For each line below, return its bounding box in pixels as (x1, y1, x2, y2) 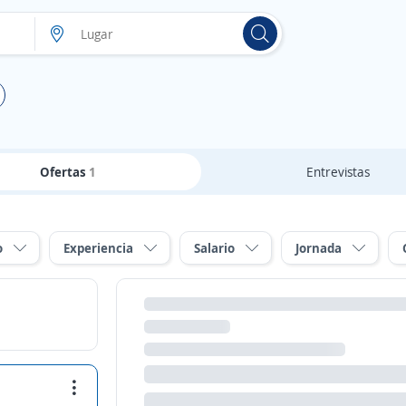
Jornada (295, 239, 342, 256)
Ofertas (40, 163, 90, 180)
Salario (194, 239, 235, 256)
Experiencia (63, 239, 133, 256)
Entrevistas (305, 163, 370, 180)
